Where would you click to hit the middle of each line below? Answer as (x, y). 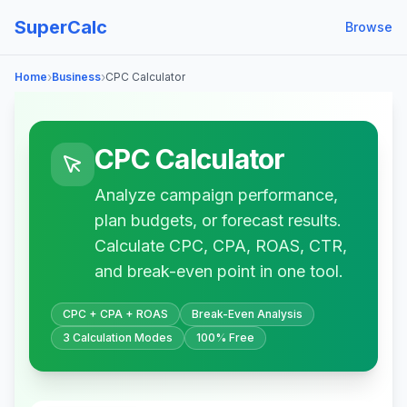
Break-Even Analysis (247, 314)
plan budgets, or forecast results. (218, 220)
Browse (369, 27)
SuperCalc (61, 27)
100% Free (225, 338)
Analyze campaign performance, (216, 195)
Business (76, 77)
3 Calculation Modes (118, 338)
